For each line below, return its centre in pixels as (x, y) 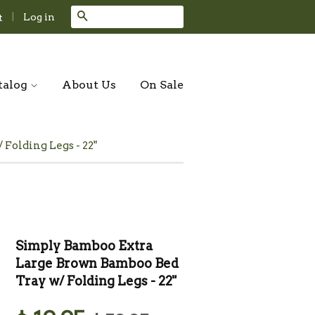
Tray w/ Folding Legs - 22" (96, 281)
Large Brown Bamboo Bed (97, 263)
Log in (39, 17)
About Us (89, 85)
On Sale (162, 85)
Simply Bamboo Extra (84, 246)
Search (108, 17)
